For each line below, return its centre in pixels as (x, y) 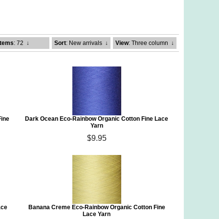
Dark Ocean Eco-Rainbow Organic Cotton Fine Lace (97, 119)
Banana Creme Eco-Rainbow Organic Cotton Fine (97, 207)
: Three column (148, 43)
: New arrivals (84, 43)
